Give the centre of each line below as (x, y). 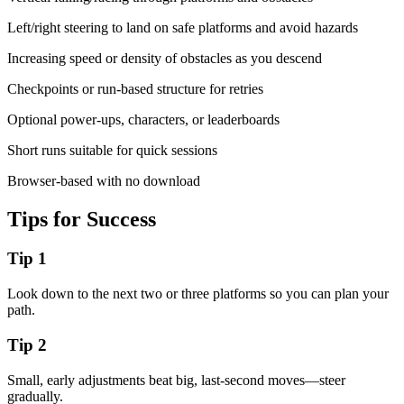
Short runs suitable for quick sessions (112, 150)
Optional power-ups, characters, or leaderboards (143, 119)
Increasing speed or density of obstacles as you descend (165, 58)
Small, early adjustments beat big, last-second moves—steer (176, 380)
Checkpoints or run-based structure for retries (135, 88)
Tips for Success (82, 219)
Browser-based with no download (104, 180)
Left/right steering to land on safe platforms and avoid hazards (183, 27)
